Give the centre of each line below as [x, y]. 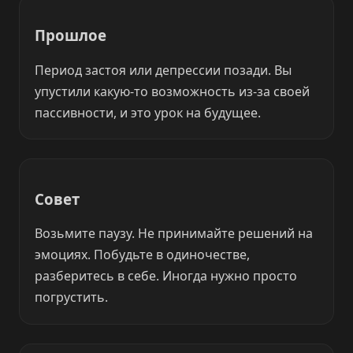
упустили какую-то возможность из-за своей [173, 91]
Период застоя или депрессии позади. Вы [163, 70]
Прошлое [71, 35]
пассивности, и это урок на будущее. [148, 112]
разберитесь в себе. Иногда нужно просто [166, 276]
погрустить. [72, 297]
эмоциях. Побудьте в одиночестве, [143, 255]
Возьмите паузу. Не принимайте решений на [174, 234]
